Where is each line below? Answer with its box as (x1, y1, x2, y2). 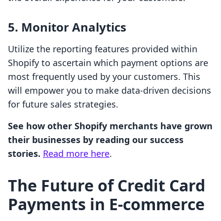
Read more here (43, 147, 110, 160)
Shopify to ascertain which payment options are (8, 57, 208, 69)
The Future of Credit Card (8, 175, 205, 196)
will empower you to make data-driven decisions (8, 84, 211, 97)
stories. (8, 147, 40, 160)
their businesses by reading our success (8, 134, 184, 146)
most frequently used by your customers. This (8, 71, 200, 83)
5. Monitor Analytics (8, 19, 126, 36)
